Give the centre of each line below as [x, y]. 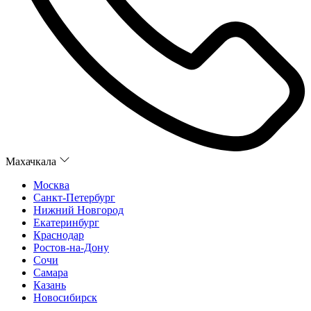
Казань [50, 285]
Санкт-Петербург [74, 198]
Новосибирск [65, 298]
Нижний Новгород [78, 210]
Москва [51, 185]
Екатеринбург [66, 223]
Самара [51, 273]
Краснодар [59, 235]
